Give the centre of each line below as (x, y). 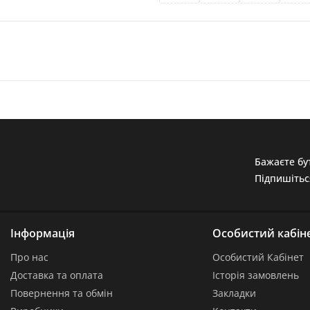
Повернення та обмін (62, 293)
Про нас (29, 257)
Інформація (43, 233)
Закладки (234, 293)
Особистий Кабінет (258, 257)
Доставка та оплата (57, 275)
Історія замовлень (255, 275)
